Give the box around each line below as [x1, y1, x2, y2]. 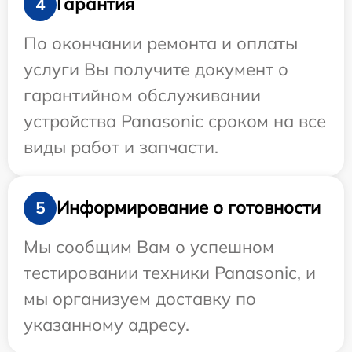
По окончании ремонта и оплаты [24, 31, 298, 54]
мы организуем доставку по [24, 287, 256, 310]
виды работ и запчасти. [24, 135, 218, 158]
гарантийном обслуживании [24, 83, 261, 106]
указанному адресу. [24, 313, 189, 335]
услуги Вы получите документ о [24, 57, 288, 80]
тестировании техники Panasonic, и [24, 261, 316, 284]
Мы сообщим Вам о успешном [24, 235, 274, 258]
